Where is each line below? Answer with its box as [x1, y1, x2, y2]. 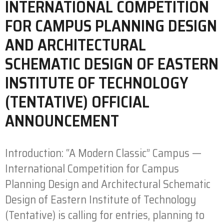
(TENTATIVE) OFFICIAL [5, 89, 149, 114]
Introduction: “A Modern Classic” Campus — [5, 144, 201, 162]
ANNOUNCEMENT [5, 108, 119, 133]
